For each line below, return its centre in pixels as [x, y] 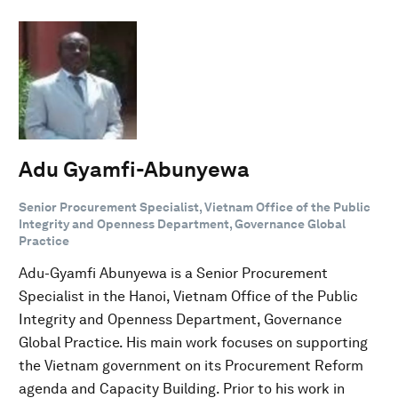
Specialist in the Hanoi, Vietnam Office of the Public [188, 296]
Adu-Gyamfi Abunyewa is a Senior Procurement [173, 273]
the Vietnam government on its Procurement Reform [191, 365]
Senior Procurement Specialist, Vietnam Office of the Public [195, 207]
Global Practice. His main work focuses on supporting [193, 342]
